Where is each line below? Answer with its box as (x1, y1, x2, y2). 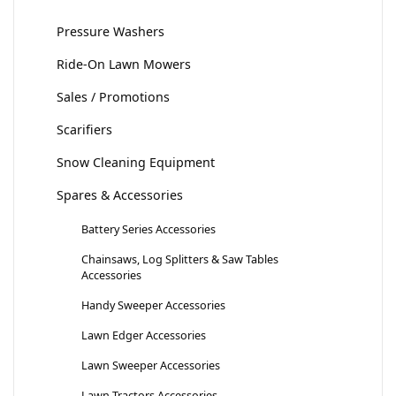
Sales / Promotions (57, 88, 170, 106)
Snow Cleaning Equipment (57, 154, 215, 171)
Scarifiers (57, 121, 112, 139)
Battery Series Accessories (81, 221, 216, 238)
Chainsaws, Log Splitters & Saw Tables (81, 251, 278, 268)
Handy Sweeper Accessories (81, 297, 225, 314)
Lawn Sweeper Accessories (81, 357, 220, 374)
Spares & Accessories (57, 187, 183, 204)
